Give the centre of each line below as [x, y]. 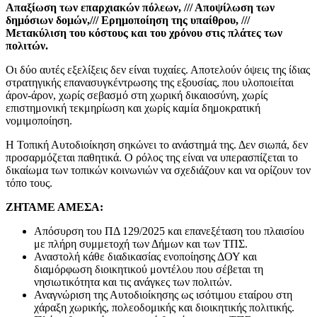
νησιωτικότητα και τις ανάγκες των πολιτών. [133, 282]
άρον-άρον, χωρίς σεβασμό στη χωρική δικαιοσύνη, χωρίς [137, 95]
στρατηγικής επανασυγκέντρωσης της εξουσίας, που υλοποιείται [150, 82]
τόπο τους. [29, 183]
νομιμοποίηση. [39, 120]
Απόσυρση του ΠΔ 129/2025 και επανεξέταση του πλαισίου [169, 231]
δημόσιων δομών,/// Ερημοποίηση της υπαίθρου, [123, 20]
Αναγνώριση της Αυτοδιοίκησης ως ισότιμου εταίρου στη [163, 294]
